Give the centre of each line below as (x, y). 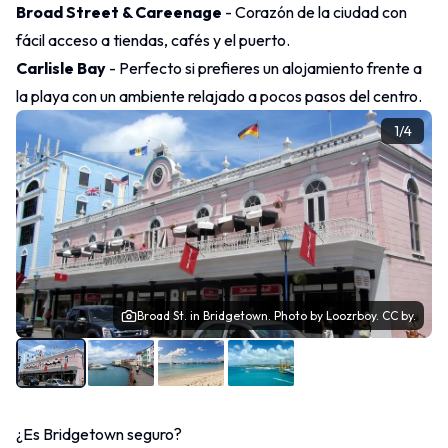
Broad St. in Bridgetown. (205, 315)
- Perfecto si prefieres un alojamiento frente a (264, 68)
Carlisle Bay (61, 68)
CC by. (399, 315)
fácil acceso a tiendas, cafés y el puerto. (153, 40)
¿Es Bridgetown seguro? (99, 434)
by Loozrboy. (344, 315)
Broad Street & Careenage (119, 12)
